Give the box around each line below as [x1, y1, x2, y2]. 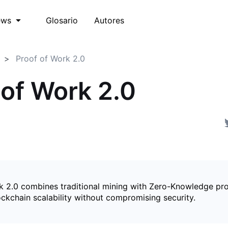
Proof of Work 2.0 [16, 53, 85, 64]
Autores [94, 15, 124, 25]
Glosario [46, 15, 78, 25]
